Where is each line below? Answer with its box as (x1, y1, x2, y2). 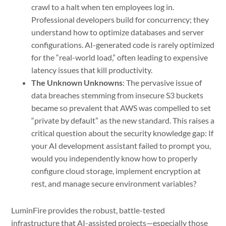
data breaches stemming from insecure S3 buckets (31, 90, 204, 100)
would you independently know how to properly (31, 153, 198, 163)
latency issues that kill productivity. (31, 65, 153, 75)
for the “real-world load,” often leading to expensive (31, 52, 208, 62)
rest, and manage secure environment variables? (31, 178, 197, 188)
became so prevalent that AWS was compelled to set (31, 102, 211, 112)
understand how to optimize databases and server (31, 27, 204, 37)
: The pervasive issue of (123, 77, 202, 87)
